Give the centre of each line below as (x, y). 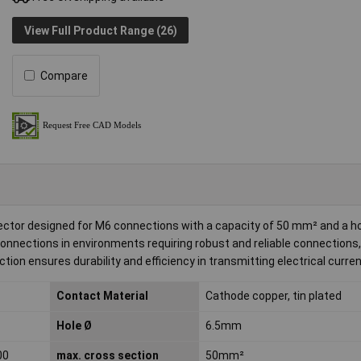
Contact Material (102, 296)
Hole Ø (74, 326)
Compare (64, 75)
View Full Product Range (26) (100, 30)
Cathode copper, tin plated (273, 296)
